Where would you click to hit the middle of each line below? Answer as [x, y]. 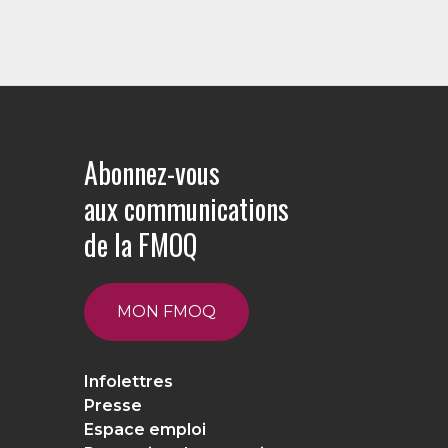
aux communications [186, 208]
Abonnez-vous [152, 172]
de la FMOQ [140, 244]
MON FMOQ [166, 312]
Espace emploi [145, 430]
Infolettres [128, 382]
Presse [113, 406]
